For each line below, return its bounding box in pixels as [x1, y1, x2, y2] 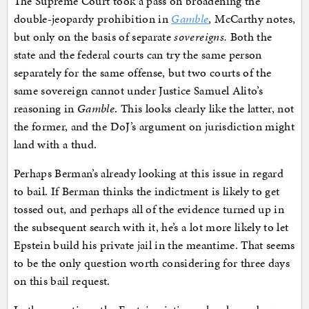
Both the [227, 28, 272, 45]
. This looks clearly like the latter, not [114, 99, 295, 117]
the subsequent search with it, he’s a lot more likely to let [13, 218, 289, 235]
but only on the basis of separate [13, 28, 175, 45]
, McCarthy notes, [208, 10, 296, 27]
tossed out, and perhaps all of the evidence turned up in [13, 200, 285, 217]
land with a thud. [13, 135, 97, 152]
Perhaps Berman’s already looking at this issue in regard [13, 164, 284, 181]
